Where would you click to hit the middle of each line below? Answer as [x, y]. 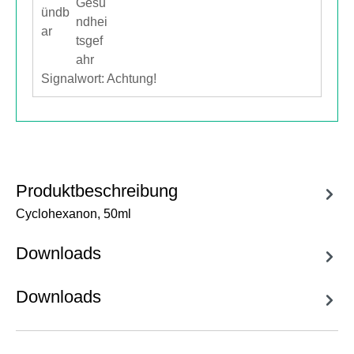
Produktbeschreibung [97, 191]
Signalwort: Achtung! [99, 79]
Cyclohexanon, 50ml [73, 214]
